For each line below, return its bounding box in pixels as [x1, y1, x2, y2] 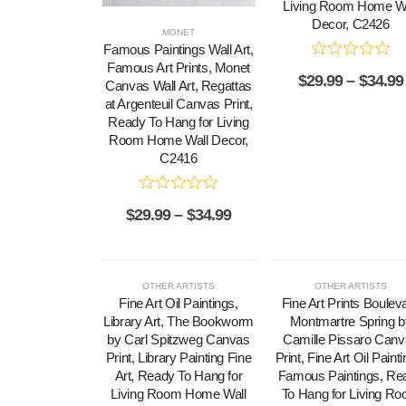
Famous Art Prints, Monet [106, 59, 250, 75]
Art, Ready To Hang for [114, 368, 243, 384]
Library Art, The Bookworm [103, 314, 254, 330]
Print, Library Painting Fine [105, 350, 252, 366]
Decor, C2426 [312, 15, 390, 32]
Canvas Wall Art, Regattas [105, 77, 252, 93]
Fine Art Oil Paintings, [119, 295, 238, 312]
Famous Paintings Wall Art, [103, 41, 254, 57]
